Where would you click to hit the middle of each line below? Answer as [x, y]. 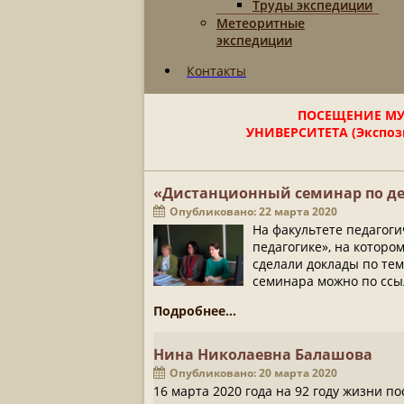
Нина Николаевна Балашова [263, 354]
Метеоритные [261, 23]
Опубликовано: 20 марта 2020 [253, 372]
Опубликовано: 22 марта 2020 [253, 212]
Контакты [216, 71]
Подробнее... [195, 311]
